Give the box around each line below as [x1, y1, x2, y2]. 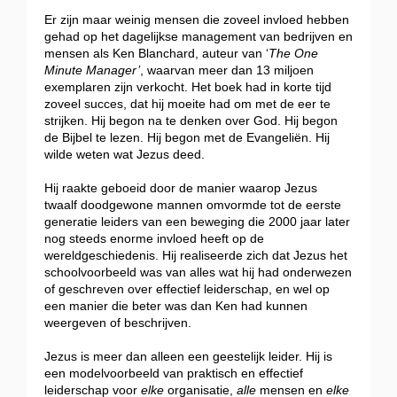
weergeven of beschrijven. [44, 315, 191, 331]
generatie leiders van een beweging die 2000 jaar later [44, 214, 350, 230]
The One [269, 46, 318, 61]
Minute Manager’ [44, 63, 140, 78]
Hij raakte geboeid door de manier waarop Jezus [44, 181, 317, 196]
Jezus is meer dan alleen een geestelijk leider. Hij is [44, 349, 332, 364]
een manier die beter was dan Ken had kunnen [44, 299, 307, 314]
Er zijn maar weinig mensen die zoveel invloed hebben [44, 12, 349, 27]
